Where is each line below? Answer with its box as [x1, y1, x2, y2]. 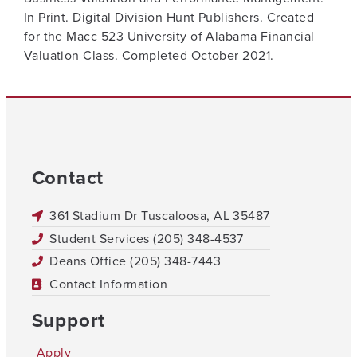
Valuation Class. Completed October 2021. [23, 46, 274, 65]
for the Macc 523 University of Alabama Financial [23, 27, 315, 46]
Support [31, 305, 106, 335]
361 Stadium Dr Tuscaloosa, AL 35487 [49, 206, 270, 225]
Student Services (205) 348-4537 [49, 229, 244, 248]
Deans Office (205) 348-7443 [49, 252, 222, 271]
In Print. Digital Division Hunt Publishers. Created [23, 8, 315, 27]
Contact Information [49, 275, 168, 294]
